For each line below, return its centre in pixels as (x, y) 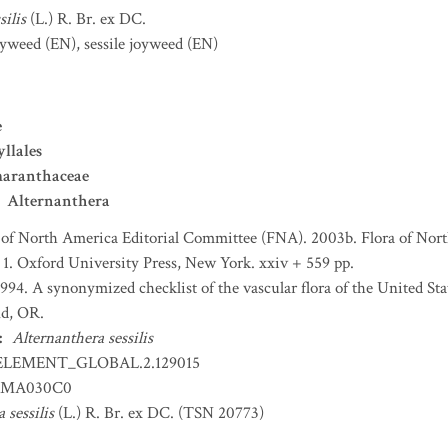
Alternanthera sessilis (82, 338)
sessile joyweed (133, 44)
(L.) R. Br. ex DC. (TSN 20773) (159, 413)
